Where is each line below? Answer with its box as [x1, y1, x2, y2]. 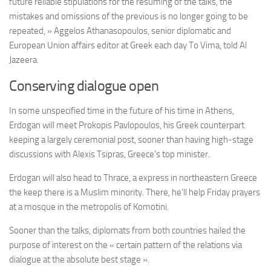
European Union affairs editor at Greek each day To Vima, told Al [9, 40, 247, 51]
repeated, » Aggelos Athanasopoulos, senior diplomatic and [9, 25, 231, 37]
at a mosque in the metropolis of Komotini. [9, 201, 169, 213]
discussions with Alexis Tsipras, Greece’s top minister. [9, 149, 210, 160]
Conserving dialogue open [9, 77, 158, 95]
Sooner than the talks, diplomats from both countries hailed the [9, 225, 246, 237]
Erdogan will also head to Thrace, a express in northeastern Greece [9, 172, 257, 184]
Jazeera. [9, 54, 39, 66]
